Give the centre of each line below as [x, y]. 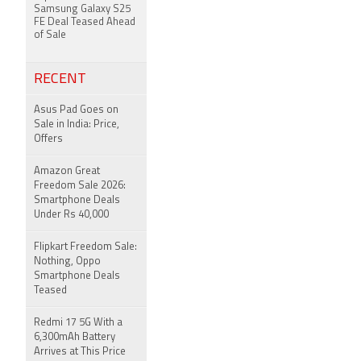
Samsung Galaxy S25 [82, 9]
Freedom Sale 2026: [80, 186]
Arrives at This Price [80, 352]
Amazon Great [67, 171]
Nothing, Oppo [67, 261]
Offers [48, 139]
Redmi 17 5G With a [78, 323]
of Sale [50, 35]
